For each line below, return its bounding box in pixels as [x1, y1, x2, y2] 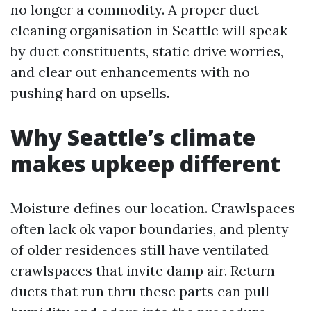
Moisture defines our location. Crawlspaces [10, 199, 295, 217]
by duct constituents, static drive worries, [10, 42, 283, 60]
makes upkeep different [10, 149, 280, 179]
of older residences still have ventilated [10, 241, 269, 259]
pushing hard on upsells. [10, 84, 169, 102]
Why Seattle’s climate [10, 122, 255, 153]
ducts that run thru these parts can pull [10, 283, 269, 301]
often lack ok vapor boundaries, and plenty [10, 220, 289, 238]
